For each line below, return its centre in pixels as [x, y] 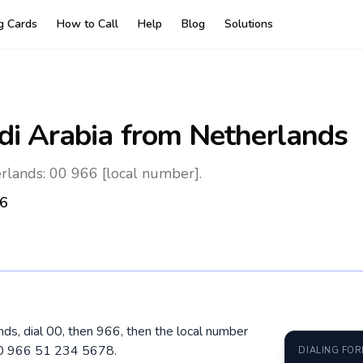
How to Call [87, 24]
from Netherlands [231, 136]
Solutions [248, 24]
